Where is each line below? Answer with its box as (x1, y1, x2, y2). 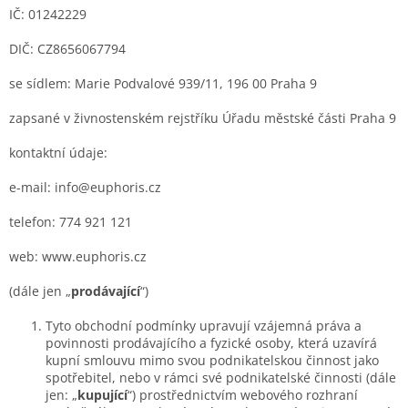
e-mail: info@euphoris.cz (9, 178, 161, 196)
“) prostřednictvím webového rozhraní (127, 385, 358, 403)
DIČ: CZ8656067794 (9, 39, 126, 57)
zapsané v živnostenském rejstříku (9, 108, 222, 127)
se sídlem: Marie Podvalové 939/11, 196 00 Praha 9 (9, 74, 317, 92)
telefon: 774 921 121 (9, 212, 132, 230)
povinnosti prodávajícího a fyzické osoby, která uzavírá (46, 333, 377, 352)
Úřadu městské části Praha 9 (222, 108, 396, 127)
